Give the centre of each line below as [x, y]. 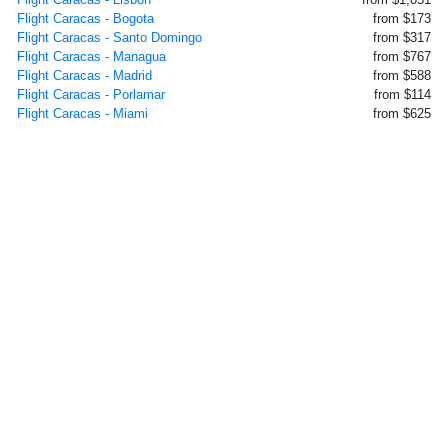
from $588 [402, 75]
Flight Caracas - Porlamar [91, 94]
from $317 [402, 37]
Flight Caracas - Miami [82, 113]
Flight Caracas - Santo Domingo [109, 37]
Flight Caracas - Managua [91, 56]
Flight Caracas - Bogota [85, 18]
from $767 [402, 56]
